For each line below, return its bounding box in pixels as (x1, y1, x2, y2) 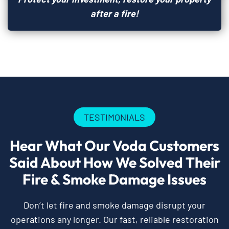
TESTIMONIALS (84, 111, 145, 123)
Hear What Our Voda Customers (10, 136, 219, 154)
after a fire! (90, 7, 139, 19)
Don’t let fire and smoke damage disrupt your (24, 199, 205, 211)
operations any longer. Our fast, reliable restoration (10, 213, 219, 225)
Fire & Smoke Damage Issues (22, 170, 207, 188)
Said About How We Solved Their (9, 153, 220, 171)
